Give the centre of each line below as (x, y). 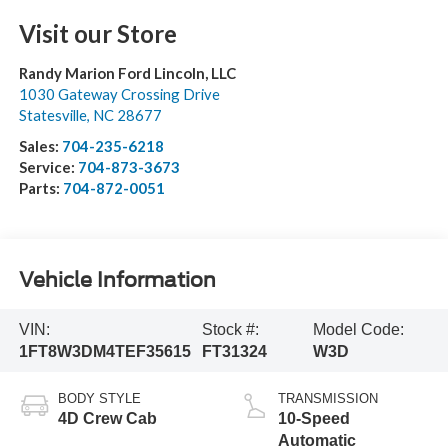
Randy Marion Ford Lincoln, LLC (127, 73)
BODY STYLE (99, 399)
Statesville (52, 115)
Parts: (40, 188)
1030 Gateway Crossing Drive (119, 94)
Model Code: (359, 329)
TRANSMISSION (328, 399)
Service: (48, 167)
